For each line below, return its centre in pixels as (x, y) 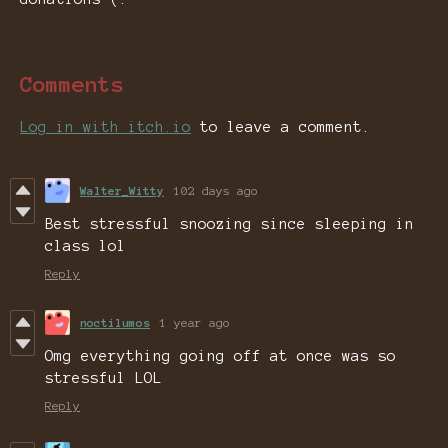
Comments (72, 84)
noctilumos (115, 323)
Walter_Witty (122, 191)
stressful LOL (103, 378)
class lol (85, 246)
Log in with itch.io (105, 127)
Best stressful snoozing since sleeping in (229, 224)
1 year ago (195, 323)
